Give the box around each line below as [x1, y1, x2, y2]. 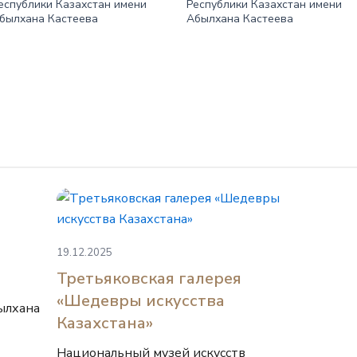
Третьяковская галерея [56, 268, 241, 289]
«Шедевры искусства [56, 290, 225, 312]
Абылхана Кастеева [186, 11, 293, 26]
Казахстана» [56, 312, 153, 334]
